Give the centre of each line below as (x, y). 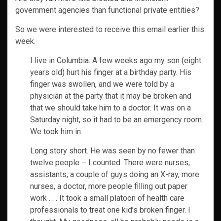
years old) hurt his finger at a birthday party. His (111, 73)
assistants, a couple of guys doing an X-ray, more (115, 175)
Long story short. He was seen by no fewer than (112, 151)
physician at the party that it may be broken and (111, 96)
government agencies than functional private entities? (107, 10)
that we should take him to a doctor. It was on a (110, 108)
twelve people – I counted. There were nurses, (110, 163)
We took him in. (56, 132)
